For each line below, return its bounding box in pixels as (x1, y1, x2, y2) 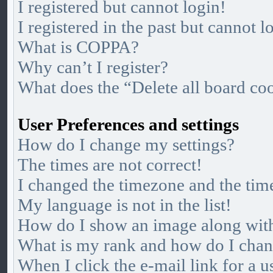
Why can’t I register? (18, 57, 168, 77)
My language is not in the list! (18, 195, 232, 214)
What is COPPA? (18, 37, 139, 57)
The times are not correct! (18, 155, 202, 174)
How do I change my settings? (18, 135, 235, 154)
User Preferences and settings (18, 115, 239, 134)
